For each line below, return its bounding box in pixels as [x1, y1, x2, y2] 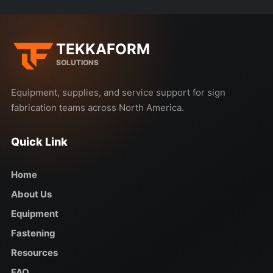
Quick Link [11, 135, 68, 148]
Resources [11, 247, 58, 258]
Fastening [11, 227, 55, 239]
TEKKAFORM [56, 40, 150, 58]
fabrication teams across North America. [11, 102, 184, 113]
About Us [11, 188, 52, 200]
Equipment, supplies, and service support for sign [11, 87, 225, 98]
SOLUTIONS [56, 57, 99, 67]
